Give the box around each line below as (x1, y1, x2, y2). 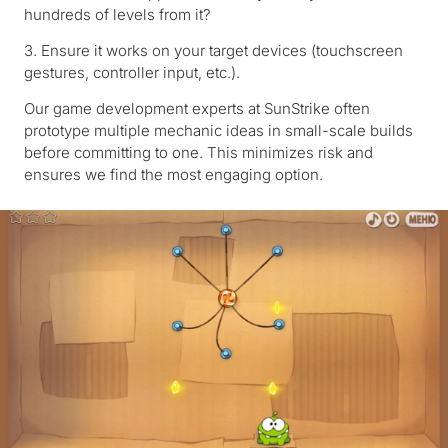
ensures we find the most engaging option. (24, 164, 323, 184)
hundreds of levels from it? (24, 4, 211, 24)
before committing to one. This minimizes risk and (24, 142, 373, 162)
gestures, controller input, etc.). (24, 62, 240, 82)
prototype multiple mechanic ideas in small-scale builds (24, 120, 413, 140)
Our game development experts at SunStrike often (24, 98, 370, 118)
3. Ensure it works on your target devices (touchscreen (24, 40, 403, 60)
